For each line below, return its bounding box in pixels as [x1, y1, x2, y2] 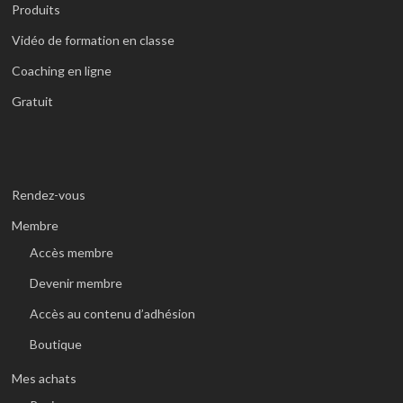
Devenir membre [30, 275, 123, 291]
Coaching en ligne [12, 63, 112, 78]
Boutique [30, 336, 83, 352]
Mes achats [12, 371, 77, 386]
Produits [12, 2, 61, 17]
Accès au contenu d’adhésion [30, 306, 196, 321]
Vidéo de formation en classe [12, 32, 175, 48]
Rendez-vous [12, 187, 86, 202]
